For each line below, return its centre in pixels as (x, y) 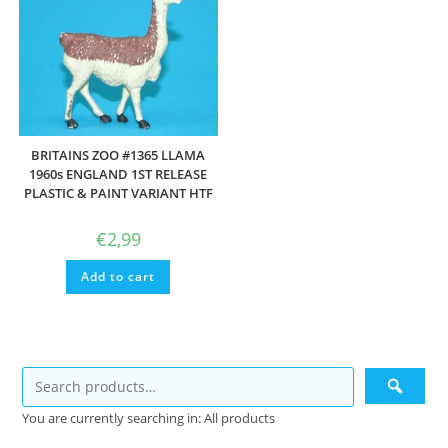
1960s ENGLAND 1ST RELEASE (118, 174)
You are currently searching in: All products (149, 417)
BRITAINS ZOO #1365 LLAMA (118, 155)
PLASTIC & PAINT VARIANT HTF (118, 193)
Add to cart (118, 277)
